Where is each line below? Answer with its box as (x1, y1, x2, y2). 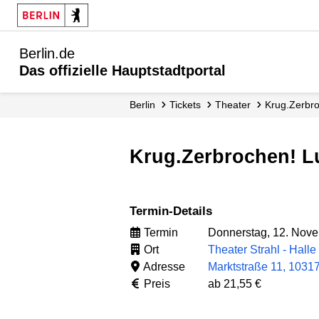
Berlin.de (19, 46, 75, 61)
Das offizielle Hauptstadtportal (19, 63, 226, 78)
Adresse (141, 260, 185, 273)
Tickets (175, 99, 201, 110)
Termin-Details (136, 204, 212, 218)
